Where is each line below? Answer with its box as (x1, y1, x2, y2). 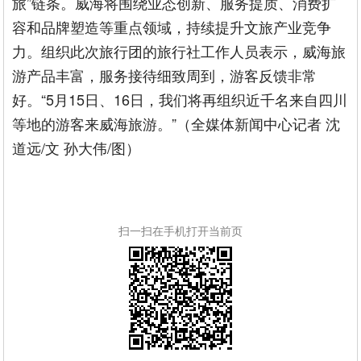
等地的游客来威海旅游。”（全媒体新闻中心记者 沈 (12, 113, 341, 135)
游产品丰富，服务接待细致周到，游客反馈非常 (12, 64, 317, 86)
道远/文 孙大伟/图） (12, 137, 141, 159)
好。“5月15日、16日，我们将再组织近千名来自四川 (12, 89, 348, 110)
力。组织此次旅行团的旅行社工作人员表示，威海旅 (12, 40, 346, 62)
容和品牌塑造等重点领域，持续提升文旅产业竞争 (12, 16, 332, 38)
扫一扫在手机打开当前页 (118, 222, 243, 239)
